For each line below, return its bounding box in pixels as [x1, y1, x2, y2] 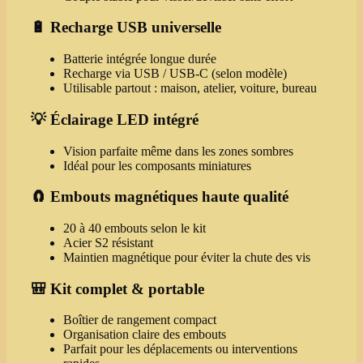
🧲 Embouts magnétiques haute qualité [31, 188, 288, 206]
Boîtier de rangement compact [63, 313, 216, 327]
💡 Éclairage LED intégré [31, 110, 199, 128]
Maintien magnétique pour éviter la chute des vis [63, 250, 310, 264]
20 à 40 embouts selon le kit [63, 220, 206, 235]
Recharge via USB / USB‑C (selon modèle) [63, 66, 287, 81]
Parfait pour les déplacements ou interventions [63, 342, 297, 357]
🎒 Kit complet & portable [31, 280, 204, 297]
